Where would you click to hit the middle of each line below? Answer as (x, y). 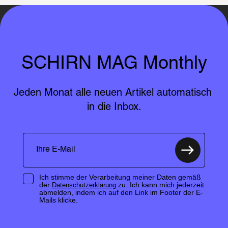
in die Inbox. (114, 107)
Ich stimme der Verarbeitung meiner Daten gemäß (120, 177)
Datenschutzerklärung (84, 185)
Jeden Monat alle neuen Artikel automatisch (112, 93)
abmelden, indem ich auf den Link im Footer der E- (121, 192)
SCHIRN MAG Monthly (114, 64)
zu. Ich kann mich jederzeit (160, 184)
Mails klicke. (58, 200)
